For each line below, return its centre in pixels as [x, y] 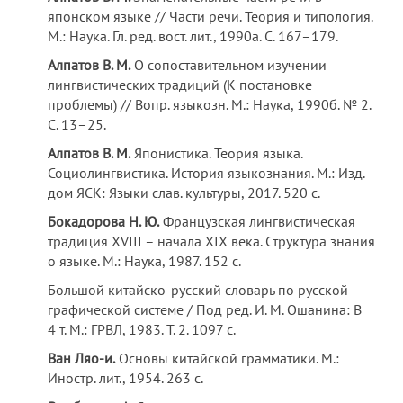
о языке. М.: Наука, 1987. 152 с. [145, 261]
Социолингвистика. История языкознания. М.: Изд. [206, 173]
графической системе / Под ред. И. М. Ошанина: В [205, 309]
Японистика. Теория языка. [217, 153]
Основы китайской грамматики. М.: [228, 358]
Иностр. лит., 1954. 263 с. [126, 378]
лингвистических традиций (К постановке [180, 85]
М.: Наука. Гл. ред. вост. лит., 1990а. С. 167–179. [193, 36]
